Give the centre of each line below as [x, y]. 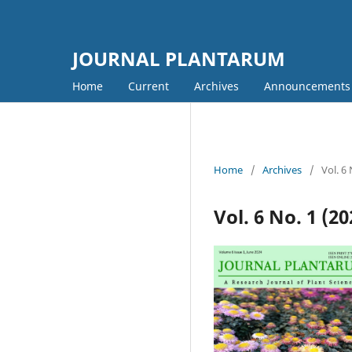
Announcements [307, 86]
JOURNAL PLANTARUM [179, 59]
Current [148, 86]
